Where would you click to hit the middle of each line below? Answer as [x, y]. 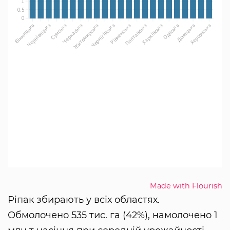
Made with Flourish [186, 186]
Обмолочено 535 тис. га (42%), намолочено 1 [113, 215]
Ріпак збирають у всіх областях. [84, 200]
